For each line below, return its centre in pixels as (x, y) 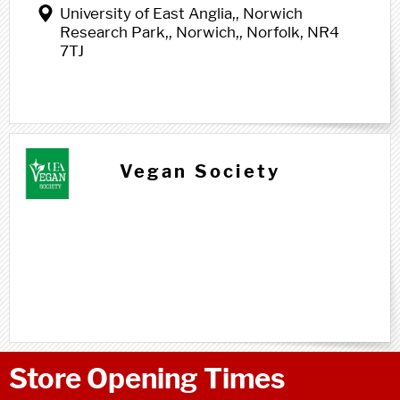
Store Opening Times (147, 379)
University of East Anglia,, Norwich (181, 13)
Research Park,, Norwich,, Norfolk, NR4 (200, 32)
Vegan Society (200, 171)
